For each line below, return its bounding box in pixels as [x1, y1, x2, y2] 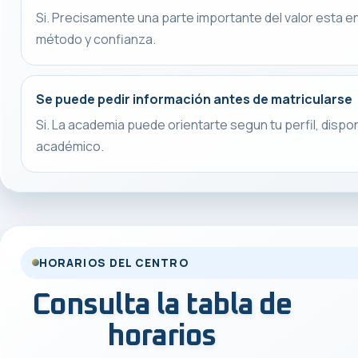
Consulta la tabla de [31, 289, 292, 320]
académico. [36, 137, 104, 155]
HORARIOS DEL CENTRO [39, 255, 189, 270]
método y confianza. [36, 30, 156, 48]
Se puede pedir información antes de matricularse [36, 89, 352, 108]
